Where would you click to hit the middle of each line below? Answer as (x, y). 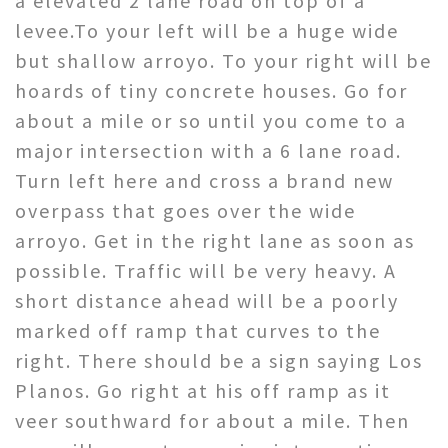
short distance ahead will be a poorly (207, 300)
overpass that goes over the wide (185, 210)
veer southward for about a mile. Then (212, 420)
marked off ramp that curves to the (198, 330)
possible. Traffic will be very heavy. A (206, 270)
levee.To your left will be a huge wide (207, 30)
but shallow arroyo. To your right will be (223, 60)
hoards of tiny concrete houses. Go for (211, 90)
